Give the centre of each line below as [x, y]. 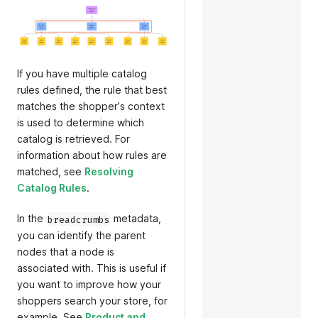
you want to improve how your [89, 284]
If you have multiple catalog [82, 73]
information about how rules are [92, 155]
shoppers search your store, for [92, 300]
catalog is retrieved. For [73, 138]
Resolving [109, 171]
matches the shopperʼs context [91, 106]
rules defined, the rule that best [92, 89]
